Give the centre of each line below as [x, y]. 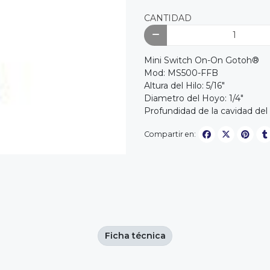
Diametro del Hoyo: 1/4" [194, 99]
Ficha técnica [135, 235]
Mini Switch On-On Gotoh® [202, 61]
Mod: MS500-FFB [181, 73]
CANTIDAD [168, 18]
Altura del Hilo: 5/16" [184, 86]
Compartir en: [170, 134]
